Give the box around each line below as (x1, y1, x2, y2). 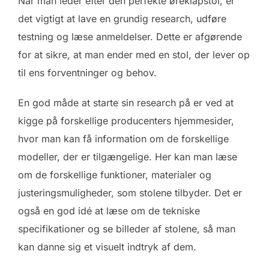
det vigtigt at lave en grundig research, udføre (18, 13, 226, 25)
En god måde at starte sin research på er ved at (18, 97, 234, 109)
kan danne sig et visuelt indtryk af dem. (18, 241, 196, 253)
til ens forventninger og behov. (18, 67, 157, 79)
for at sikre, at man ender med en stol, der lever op (18, 49, 250, 61)
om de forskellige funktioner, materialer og (18, 169, 211, 181)
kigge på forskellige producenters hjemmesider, (18, 115, 234, 127)
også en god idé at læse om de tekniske (18, 205, 200, 217)
